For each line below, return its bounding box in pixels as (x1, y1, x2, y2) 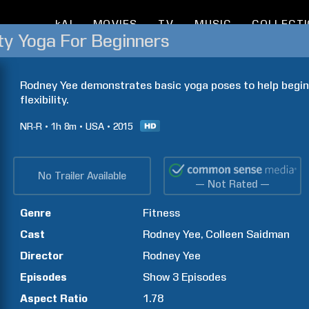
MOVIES (92, 18, 138, 30)
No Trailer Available (38, 170, 126, 182)
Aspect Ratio (20, 292, 88, 305)
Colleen (206, 228, 244, 241)
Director (20, 249, 63, 262)
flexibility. (20, 93, 68, 106)
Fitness (143, 206, 181, 219)
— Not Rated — (195, 178, 270, 190)
